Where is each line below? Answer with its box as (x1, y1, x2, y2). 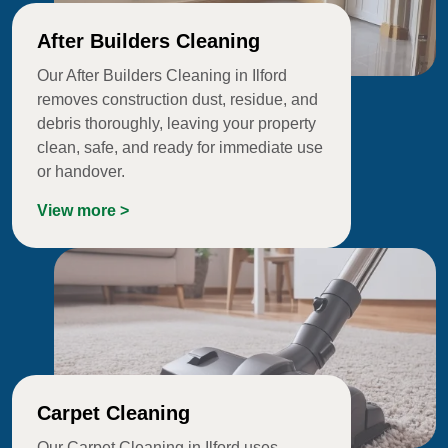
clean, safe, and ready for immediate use (37, 139, 323, 157)
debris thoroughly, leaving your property (37, 115, 316, 133)
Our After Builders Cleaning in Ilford (37, 67, 287, 85)
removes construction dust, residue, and (37, 91, 318, 109)
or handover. (37, 163, 125, 181)
